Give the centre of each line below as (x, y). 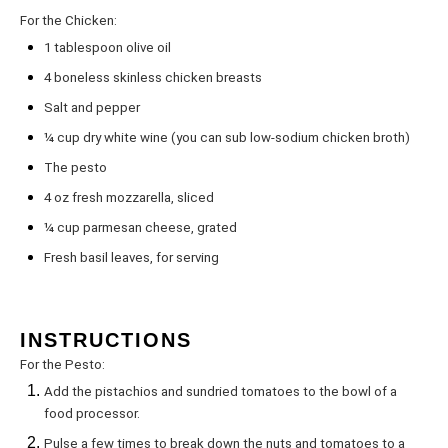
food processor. (92, 413)
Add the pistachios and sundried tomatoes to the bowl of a (220, 391)
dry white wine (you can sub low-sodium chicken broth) (245, 137)
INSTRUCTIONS (106, 340)
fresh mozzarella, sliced (141, 197)
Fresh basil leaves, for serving (131, 257)
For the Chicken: (68, 20)
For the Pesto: (62, 364)
